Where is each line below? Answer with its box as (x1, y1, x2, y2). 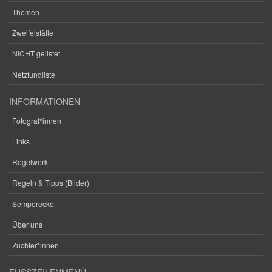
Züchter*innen (12, 239, 59, 250)
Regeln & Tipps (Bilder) (12, 177, 89, 188)
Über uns (12, 219, 42, 229)
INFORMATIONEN (9, 95, 80, 108)
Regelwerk (12, 157, 48, 168)
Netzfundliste (12, 69, 55, 80)
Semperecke (12, 198, 54, 209)
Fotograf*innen (12, 115, 61, 126)
